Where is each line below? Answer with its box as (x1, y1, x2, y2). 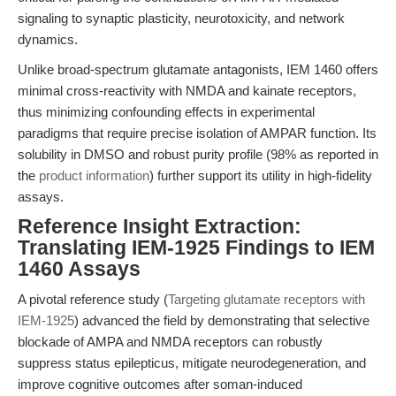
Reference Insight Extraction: (18, 216, 301, 238)
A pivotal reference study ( (18, 292, 168, 307)
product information (39, 168, 149, 183)
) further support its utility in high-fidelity (149, 168, 372, 183)
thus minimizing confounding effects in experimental (18, 104, 315, 119)
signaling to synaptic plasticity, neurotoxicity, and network (18, 11, 345, 26)
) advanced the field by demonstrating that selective (74, 313, 369, 328)
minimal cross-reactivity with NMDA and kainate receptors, (18, 83, 356, 98)
